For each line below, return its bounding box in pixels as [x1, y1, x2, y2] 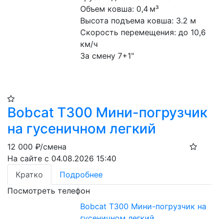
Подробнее [60, 170, 103, 179]
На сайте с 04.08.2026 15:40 [7, 153, 116, 163]
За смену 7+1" [80, 51, 134, 61]
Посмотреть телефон [7, 186, 90, 196]
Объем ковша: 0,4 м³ [80, 4, 159, 14]
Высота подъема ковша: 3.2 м [80, 16, 197, 25]
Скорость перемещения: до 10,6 [80, 27, 206, 37]
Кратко [16, 170, 43, 179]
